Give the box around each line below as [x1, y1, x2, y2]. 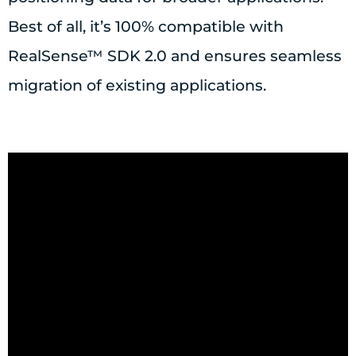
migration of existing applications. [8, 75, 266, 95]
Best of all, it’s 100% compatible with [8, 17, 284, 36]
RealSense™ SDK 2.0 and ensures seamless [8, 46, 342, 65]
